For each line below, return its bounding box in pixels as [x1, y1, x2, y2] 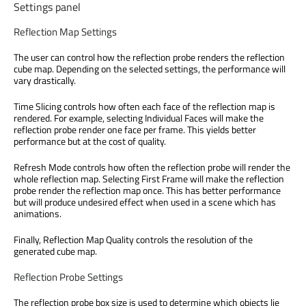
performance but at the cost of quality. [14, 134, 166, 149]
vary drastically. [14, 73, 76, 88]
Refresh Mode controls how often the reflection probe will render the [14, 160, 290, 175]
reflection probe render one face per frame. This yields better [14, 122, 256, 137]
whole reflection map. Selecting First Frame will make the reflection [14, 171, 284, 186]
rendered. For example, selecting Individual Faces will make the [14, 111, 264, 126]
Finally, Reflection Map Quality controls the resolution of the [14, 232, 253, 247]
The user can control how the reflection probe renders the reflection [14, 50, 285, 65]
